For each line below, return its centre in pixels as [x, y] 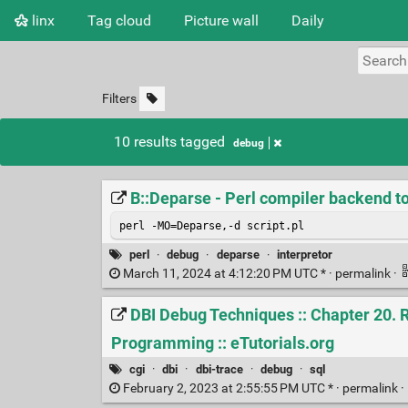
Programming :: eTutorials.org [222, 344]
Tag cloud [119, 20]
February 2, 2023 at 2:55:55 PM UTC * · [231, 388]
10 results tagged [172, 142]
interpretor [304, 254]
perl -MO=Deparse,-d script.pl [214, 225]
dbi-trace [219, 369]
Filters [119, 99]
